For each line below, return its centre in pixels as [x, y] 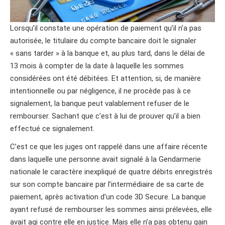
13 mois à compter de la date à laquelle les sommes [97, 66]
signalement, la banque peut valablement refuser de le [100, 104]
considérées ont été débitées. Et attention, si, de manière [105, 79]
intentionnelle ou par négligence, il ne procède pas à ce [100, 91]
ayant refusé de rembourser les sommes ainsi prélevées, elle [111, 210]
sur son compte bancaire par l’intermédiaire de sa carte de [107, 185]
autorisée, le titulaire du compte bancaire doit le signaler [103, 41]
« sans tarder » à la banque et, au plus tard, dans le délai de [107, 53]
